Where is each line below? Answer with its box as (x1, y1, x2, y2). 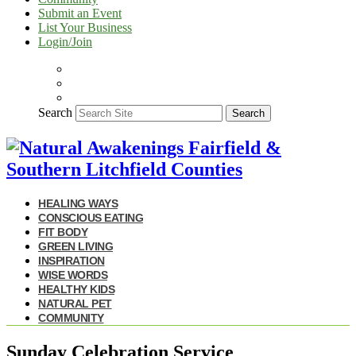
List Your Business (38, 21, 132, 34)
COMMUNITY (38, 311, 104, 324)
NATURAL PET (38, 296, 112, 310)
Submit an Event (38, 6, 122, 20)
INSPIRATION (38, 253, 105, 267)
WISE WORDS (38, 268, 107, 281)
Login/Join (38, 35, 92, 48)
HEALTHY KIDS (38, 282, 114, 296)
